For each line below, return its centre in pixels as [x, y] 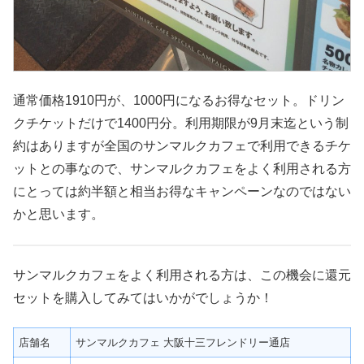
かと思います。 [58, 214]
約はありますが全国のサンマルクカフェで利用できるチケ [182, 146]
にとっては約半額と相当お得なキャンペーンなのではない [182, 192]
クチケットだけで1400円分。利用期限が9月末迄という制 [181, 123]
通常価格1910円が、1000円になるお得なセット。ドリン [179, 101]
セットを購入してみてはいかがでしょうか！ [143, 297]
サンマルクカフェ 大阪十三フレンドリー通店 [183, 343]
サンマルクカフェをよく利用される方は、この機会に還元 [182, 275]
